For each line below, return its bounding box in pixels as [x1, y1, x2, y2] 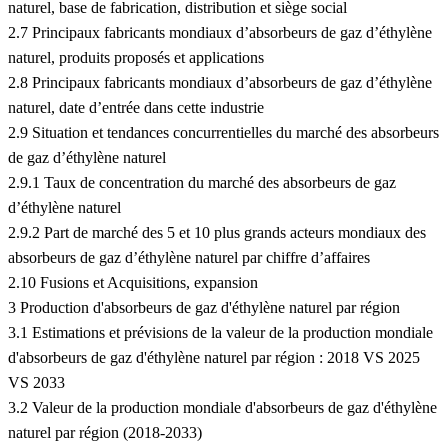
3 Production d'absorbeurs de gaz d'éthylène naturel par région [8, 299, 400, 317]
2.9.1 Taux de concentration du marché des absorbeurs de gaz [8, 174, 396, 192]
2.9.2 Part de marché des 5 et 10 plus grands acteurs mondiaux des [8, 224, 426, 242]
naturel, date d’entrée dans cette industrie [8, 99, 264, 117]
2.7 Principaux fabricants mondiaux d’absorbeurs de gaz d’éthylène [8, 24, 432, 42]
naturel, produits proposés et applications [8, 49, 264, 67]
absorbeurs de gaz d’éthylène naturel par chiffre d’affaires [8, 249, 370, 267]
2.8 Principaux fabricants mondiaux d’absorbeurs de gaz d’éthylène [8, 74, 432, 92]
